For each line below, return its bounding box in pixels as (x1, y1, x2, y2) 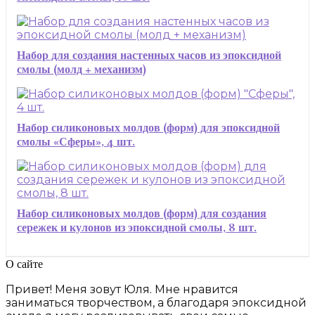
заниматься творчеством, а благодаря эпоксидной (6, 296, 307, 310)
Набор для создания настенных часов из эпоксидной (17, 49, 281, 63)
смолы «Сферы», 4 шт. (17, 135, 135, 150)
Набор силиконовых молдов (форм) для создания (17, 207, 266, 221)
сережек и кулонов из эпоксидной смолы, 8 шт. (17, 221, 257, 236)
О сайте (6, 257, 43, 272)
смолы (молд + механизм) (17, 63, 146, 77)
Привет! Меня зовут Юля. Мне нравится (6, 283, 238, 297)
